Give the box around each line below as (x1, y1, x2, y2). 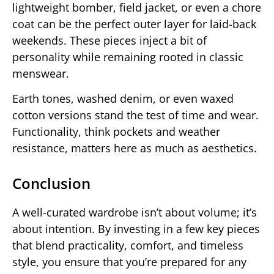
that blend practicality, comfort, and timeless (12, 238, 243, 253)
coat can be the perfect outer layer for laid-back (12, 16, 256, 31)
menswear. (12, 65, 69, 81)
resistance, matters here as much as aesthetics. (12, 141, 257, 156)
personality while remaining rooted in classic (12, 49, 243, 64)
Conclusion (12, 173, 91, 194)
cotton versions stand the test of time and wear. (12, 108, 259, 123)
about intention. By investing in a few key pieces (12, 221, 260, 237)
